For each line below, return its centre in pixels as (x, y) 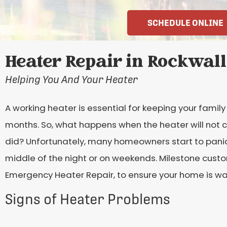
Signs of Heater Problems (88, 199)
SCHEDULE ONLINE (185, 23)
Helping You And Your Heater (71, 80)
